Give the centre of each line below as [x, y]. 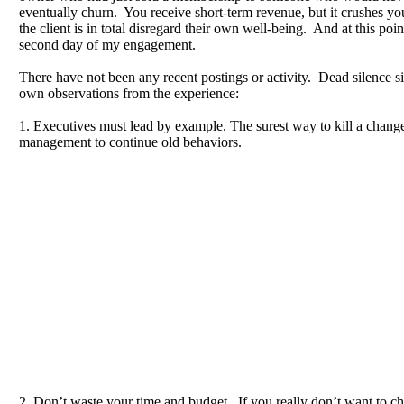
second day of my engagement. [107, 45]
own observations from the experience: [129, 93]
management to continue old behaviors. [130, 142]
